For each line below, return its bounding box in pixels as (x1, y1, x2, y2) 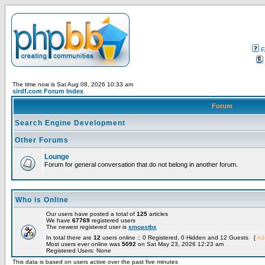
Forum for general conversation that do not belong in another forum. (44, 161, 238, 168)
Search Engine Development (15, 119, 125, 127)
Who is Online (15, 196, 69, 204)
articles (147, 211, 168, 217)
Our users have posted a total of (46, 211, 137, 217)
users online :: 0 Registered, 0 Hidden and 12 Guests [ (101, 234, 257, 241)
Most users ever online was (46, 241, 122, 247)
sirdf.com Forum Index (12, 88, 83, 95)
